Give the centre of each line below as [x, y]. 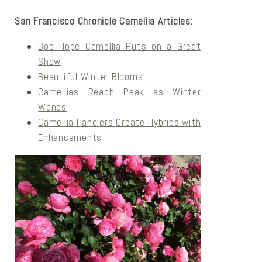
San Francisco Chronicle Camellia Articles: [104, 21]
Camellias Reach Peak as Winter [120, 92]
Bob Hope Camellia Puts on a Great [120, 46]
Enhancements [70, 137]
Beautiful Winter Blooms [91, 76]
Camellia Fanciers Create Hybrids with [120, 122]
